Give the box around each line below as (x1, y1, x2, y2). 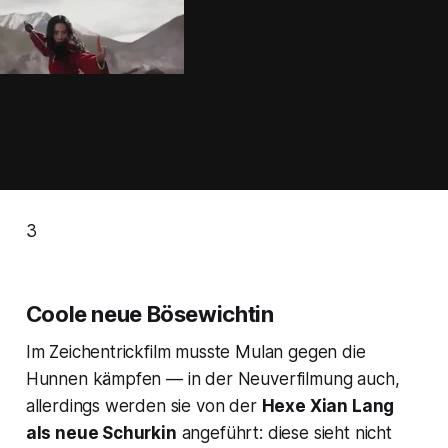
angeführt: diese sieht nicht (176, 422, 392, 443)
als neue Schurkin (25, 422, 177, 443)
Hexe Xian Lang (261, 395, 395, 416)
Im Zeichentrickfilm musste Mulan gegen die (25, 341, 366, 362)
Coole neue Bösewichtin (25, 300, 274, 327)
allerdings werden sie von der (25, 395, 262, 416)
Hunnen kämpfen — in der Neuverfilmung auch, (25, 368, 400, 389)
